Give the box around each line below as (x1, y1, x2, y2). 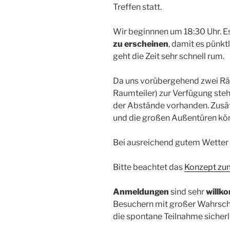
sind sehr (169, 187, 206, 197)
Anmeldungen (113, 187, 169, 197)
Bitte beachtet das (113, 162, 184, 172)
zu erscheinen (113, 39, 168, 49)
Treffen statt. (113, 2, 162, 12)
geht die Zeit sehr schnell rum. (113, 51, 224, 62)
